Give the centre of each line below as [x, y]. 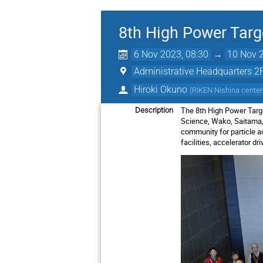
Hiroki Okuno [161, 89]
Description [154, 110]
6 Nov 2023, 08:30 [171, 54]
